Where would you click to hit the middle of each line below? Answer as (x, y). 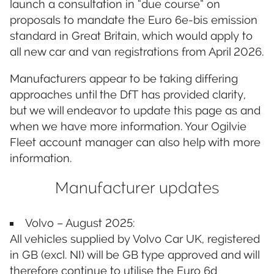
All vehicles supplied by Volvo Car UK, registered (135, 239)
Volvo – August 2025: (80, 223)
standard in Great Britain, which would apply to (131, 35)
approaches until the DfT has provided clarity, (128, 95)
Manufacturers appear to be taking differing (124, 79)
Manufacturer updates (137, 188)
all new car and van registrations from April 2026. (137, 51)
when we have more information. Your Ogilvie (128, 127)
